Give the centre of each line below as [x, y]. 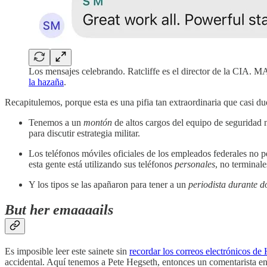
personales [195, 164]
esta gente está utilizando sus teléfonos [102, 164]
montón [98, 123]
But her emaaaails [59, 210]
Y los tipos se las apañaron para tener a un [108, 185]
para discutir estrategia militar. [84, 133]
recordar [146, 252]
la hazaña [46, 82]
